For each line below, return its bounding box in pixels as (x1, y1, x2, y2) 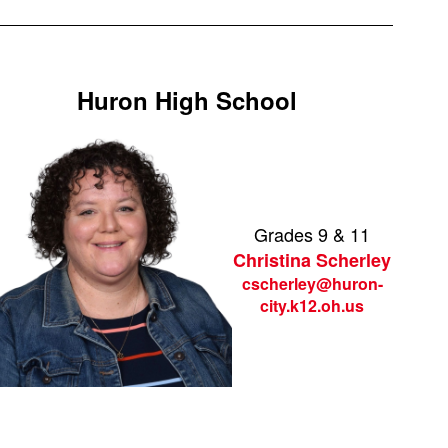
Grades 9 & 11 (254, 221, 371, 247)
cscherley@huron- (241, 272, 383, 295)
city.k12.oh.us (260, 294, 365, 317)
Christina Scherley (233, 247, 392, 273)
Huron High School (77, 83, 298, 117)
